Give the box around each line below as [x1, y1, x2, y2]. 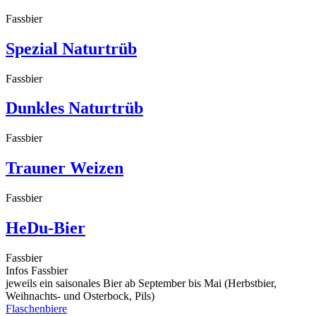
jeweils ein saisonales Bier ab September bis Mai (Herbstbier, [6, 277, 276, 289]
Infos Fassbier [6, 265, 68, 276]
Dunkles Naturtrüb [6, 99, 143, 118]
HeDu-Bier [6, 219, 85, 238]
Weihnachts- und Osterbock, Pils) [6, 290, 154, 302]
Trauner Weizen [6, 159, 123, 178]
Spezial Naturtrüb [6, 39, 137, 58]
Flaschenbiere [6, 303, 67, 315]
